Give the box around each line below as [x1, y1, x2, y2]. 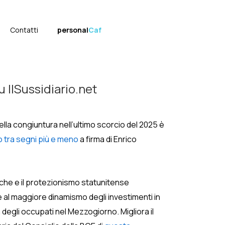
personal [57, 25, 88, 35]
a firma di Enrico [78, 134, 137, 145]
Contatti [10, 25, 38, 35]
